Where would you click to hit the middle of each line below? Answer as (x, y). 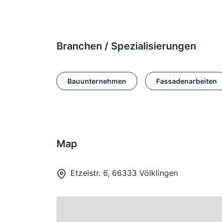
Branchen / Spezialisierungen (126, 46)
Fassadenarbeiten (187, 81)
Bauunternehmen (97, 81)
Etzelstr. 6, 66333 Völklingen (124, 173)
